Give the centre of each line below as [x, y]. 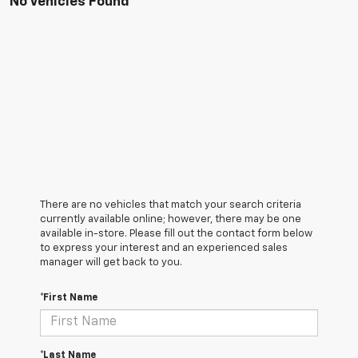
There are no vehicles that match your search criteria [171, 205]
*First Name [69, 298]
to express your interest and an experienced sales [164, 248]
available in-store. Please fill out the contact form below [176, 233]
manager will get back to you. [111, 262]
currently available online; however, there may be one [171, 219]
